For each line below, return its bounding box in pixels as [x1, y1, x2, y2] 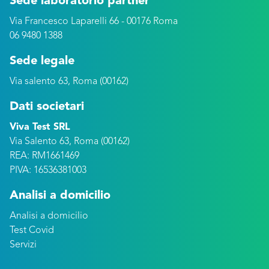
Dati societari [10, 101, 84, 113]
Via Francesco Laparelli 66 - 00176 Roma [10, 17, 178, 26]
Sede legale [10, 55, 74, 67]
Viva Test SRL [10, 122, 70, 132]
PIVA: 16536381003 [10, 166, 86, 175]
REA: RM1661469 [10, 151, 79, 161]
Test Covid [10, 226, 54, 235]
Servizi [10, 240, 37, 250]
